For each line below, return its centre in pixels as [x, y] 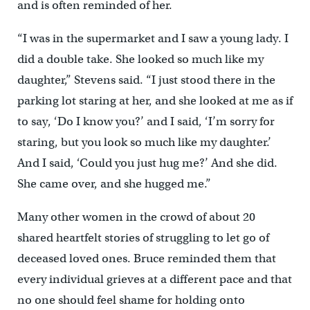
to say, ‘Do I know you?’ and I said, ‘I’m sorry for [146, 121]
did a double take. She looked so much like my [140, 59]
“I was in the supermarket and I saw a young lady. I [153, 38]
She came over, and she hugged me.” [114, 184]
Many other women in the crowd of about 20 [136, 217]
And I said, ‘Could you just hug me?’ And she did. [147, 163]
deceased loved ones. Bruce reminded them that [146, 258]
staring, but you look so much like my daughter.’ [144, 142]
